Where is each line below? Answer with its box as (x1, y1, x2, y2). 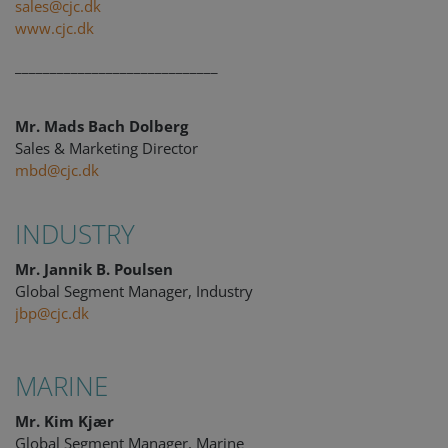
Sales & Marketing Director (15, 138, 198, 158)
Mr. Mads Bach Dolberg (15, 116, 188, 136)
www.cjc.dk (15, 18, 94, 38)
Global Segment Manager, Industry (15, 281, 253, 301)
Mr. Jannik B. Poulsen (15, 259, 173, 279)
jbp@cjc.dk (15, 303, 89, 323)
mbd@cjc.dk (15, 160, 99, 180)
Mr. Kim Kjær (15, 411, 114, 431)
